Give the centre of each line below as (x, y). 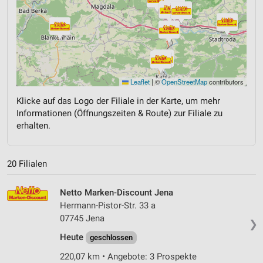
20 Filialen (27, 163)
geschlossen (111, 237)
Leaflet (139, 82)
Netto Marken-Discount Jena (117, 192)
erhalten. (33, 126)
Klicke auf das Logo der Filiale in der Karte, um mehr (118, 101)
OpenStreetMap (184, 82)
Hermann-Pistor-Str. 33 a (108, 205)
